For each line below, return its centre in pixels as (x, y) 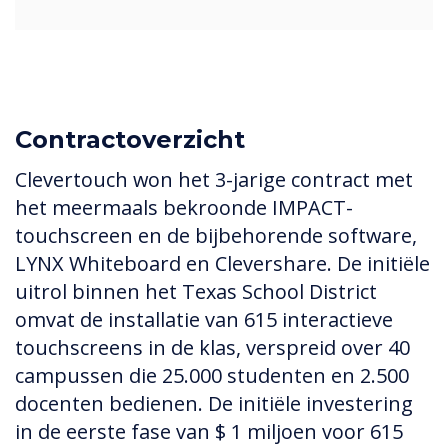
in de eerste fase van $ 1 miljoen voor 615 (209, 432)
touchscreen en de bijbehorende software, (216, 236)
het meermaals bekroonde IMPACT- (184, 208)
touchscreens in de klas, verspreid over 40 (212, 348)
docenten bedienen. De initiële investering (214, 404)
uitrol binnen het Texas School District (196, 292)
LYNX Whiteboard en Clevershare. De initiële (222, 264)
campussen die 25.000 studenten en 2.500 (212, 376)
